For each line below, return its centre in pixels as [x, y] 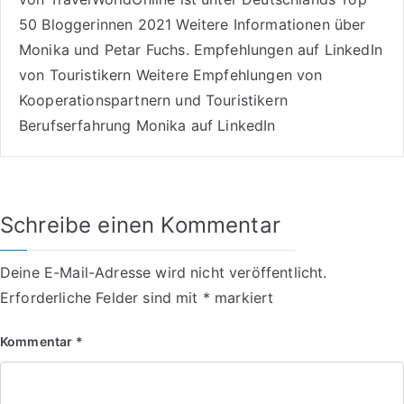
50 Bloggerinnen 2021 [96, 25]
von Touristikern [75, 75]
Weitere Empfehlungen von [229, 75]
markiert [242, 298]
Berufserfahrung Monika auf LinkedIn [147, 126]
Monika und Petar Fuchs [102, 50]
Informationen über [299, 25]
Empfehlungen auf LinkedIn [288, 50]
